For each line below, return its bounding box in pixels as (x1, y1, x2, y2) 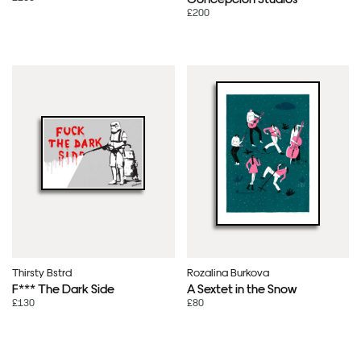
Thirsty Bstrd (12, 264, 72, 279)
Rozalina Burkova (186, 264, 269, 279)
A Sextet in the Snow (186, 280, 297, 296)
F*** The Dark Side (12, 280, 114, 296)
